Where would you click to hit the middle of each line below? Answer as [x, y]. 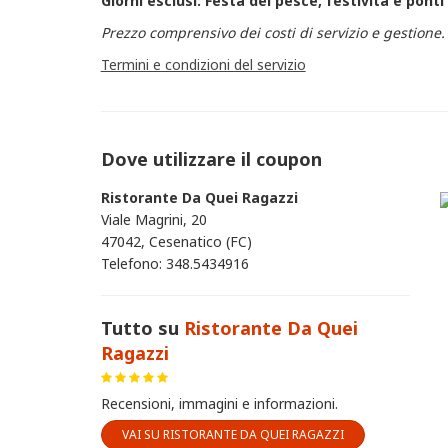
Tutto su [142, 328]
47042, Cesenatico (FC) [176, 241]
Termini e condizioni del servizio [203, 64]
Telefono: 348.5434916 [174, 263]
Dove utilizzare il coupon [211, 159]
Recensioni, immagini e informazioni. [219, 403]
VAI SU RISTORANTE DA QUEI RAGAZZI [232, 434]
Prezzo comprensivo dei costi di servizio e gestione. [272, 32]
